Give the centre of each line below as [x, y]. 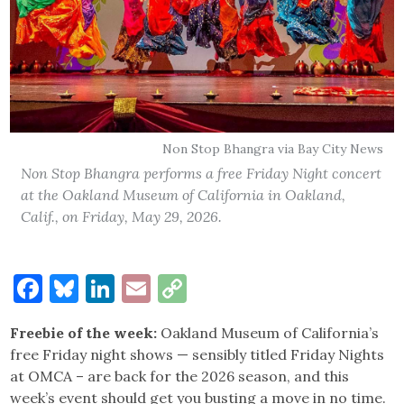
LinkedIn [174, 289]
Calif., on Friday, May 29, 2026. [122, 217]
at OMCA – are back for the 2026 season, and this [180, 376]
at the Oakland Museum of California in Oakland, [184, 195]
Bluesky [131, 289]
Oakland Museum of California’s [270, 333]
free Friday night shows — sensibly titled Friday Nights [197, 355]
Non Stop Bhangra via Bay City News [272, 149]
